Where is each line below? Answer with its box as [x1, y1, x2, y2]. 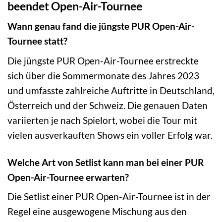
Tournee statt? [7, 35, 67, 47]
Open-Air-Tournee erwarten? [7, 171, 129, 183]
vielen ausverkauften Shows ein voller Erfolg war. [7, 129, 213, 141]
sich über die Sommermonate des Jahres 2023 [7, 69, 199, 81]
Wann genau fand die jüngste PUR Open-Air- [7, 20, 195, 32]
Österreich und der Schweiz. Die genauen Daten [7, 99, 208, 111]
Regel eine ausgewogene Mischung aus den [7, 206, 187, 218]
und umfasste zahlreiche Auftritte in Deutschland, [7, 84, 215, 96]
